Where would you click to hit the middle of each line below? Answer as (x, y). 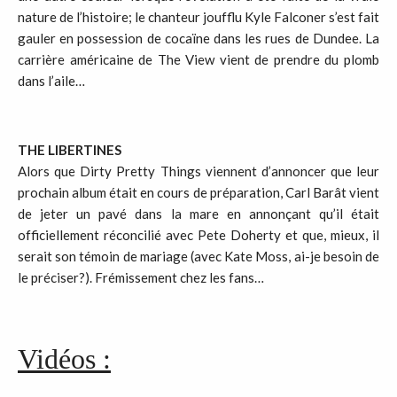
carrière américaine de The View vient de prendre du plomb (198, 59)
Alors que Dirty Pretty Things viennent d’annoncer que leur (198, 171)
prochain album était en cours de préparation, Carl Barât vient (198, 192)
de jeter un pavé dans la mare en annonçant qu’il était (198, 214)
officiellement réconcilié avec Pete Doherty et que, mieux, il (198, 235)
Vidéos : (64, 359)
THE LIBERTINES (70, 150)
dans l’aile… (51, 81)
